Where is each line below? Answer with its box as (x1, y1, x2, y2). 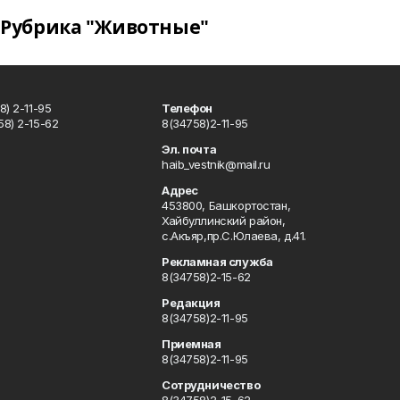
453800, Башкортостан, (161, 198, 291, 212)
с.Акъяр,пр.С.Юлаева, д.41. (161, 229, 307, 243)
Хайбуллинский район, (161, 213, 286, 228)
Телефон (161, 101, 213, 115)
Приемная (161, 337, 221, 351)
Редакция (161, 296, 221, 310)
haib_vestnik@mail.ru (161, 157, 271, 171)
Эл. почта (161, 142, 217, 156)
